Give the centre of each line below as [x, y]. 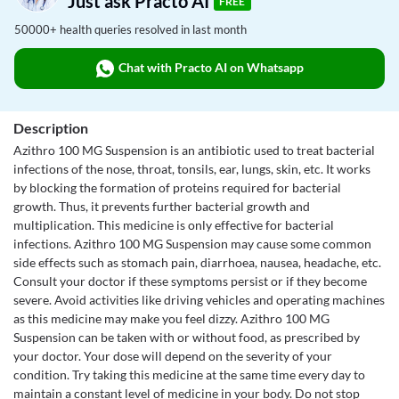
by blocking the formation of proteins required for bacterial [177, 187]
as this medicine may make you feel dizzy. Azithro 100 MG [171, 318]
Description [51, 128]
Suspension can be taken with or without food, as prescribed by [187, 337]
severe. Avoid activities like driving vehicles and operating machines [199, 300]
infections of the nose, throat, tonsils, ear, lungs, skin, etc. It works [192, 169]
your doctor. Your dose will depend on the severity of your [173, 356]
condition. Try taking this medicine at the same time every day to [189, 375]
